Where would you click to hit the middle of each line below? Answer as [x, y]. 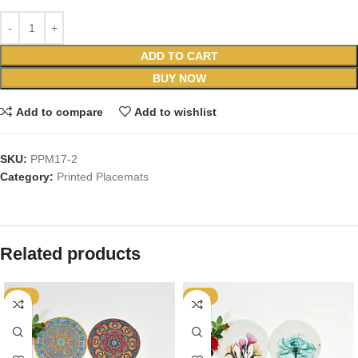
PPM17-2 [54, 159]
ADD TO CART [179, 56]
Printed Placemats [103, 177]
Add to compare [59, 111]
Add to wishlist [176, 111]
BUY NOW [179, 79]
